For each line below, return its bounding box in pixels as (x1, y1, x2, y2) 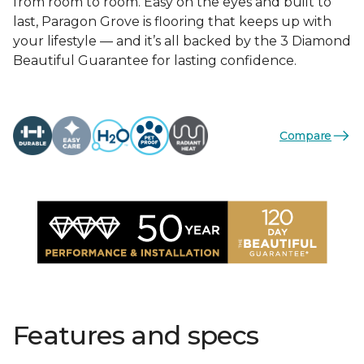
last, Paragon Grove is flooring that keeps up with (13, 14, 331, 29)
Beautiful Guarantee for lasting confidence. (13, 53, 297, 68)
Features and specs (13, 319, 259, 351)
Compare (279, 128, 331, 143)
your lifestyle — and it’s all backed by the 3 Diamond (13, 33, 351, 49)
